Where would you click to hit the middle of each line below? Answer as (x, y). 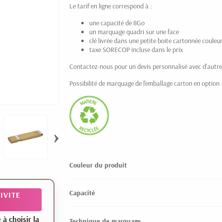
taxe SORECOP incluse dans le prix (136, 50)
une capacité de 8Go (117, 23)
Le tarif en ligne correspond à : (111, 6)
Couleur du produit (98, 165)
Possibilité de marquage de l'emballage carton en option (144, 83)
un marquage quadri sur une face (134, 32)
